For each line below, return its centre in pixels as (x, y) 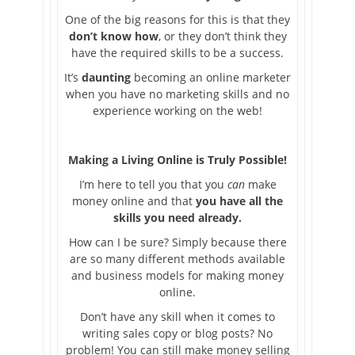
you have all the (239, 201)
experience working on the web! (177, 111)
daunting (106, 78)
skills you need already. (177, 218)
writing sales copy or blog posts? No (177, 334)
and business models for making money (177, 276)
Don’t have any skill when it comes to (177, 317)
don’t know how (113, 36)
